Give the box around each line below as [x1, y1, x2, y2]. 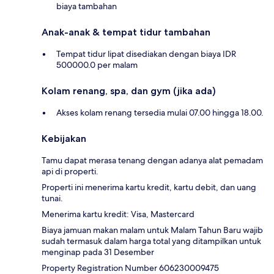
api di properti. [42, 165, 98, 177]
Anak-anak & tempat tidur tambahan [42, 26, 210, 38]
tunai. [42, 192, 63, 204]
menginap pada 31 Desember [42, 246, 154, 257]
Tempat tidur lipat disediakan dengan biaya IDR [56, 48, 236, 59]
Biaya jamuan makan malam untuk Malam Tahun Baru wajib [42, 224, 263, 235]
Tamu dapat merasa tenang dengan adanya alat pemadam [42, 154, 263, 166]
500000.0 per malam [56, 59, 138, 70]
